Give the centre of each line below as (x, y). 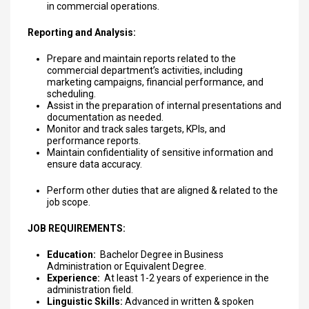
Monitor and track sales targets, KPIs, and (136, 129)
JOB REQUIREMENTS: (77, 228)
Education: (73, 255)
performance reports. (94, 141)
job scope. (69, 202)
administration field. (90, 290)
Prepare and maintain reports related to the (141, 59)
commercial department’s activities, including (145, 70)
